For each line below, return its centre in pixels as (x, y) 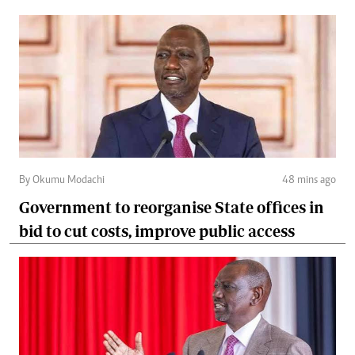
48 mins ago (309, 181)
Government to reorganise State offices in (172, 208)
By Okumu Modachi (62, 181)
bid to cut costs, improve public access (157, 231)
